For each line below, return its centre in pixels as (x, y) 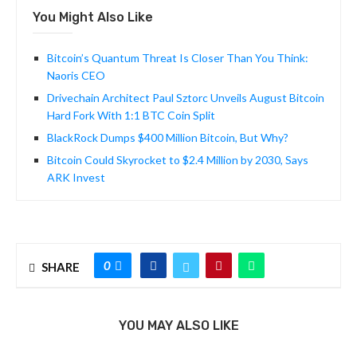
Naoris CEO (76, 76)
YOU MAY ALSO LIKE (178, 326)
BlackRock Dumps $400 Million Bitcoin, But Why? (168, 138)
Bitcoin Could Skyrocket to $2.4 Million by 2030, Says (178, 160)
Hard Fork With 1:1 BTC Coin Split (131, 116)
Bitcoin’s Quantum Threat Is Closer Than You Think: (178, 58)
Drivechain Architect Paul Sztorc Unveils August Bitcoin (186, 98)
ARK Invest (76, 178)
